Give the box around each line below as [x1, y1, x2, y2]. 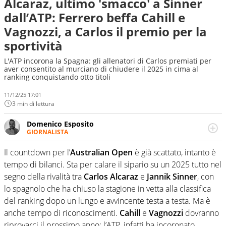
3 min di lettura [12, 99, 54, 108]
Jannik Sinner [147, 171, 197, 183]
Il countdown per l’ [4, 147, 70, 158]
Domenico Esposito [27, 119, 94, 129]
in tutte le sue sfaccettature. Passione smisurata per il [27, 145, 209, 155]
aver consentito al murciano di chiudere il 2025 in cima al [4, 64, 198, 74]
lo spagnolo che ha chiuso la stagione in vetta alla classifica [4, 183, 211, 195]
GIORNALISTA [27, 127, 68, 136]
